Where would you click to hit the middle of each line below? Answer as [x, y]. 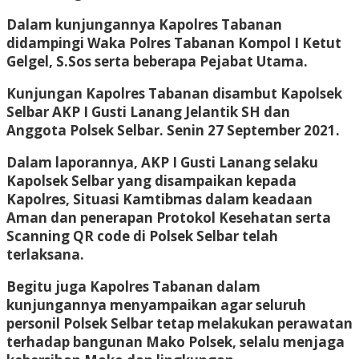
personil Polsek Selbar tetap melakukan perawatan [179, 323]
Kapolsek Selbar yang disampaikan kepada [151, 180]
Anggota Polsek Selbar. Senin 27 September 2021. [173, 130]
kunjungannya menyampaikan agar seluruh [156, 305]
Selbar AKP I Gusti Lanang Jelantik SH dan [148, 111]
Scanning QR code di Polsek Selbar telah [142, 236]
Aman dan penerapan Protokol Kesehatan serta [169, 217]
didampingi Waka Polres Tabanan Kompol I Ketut [174, 42]
